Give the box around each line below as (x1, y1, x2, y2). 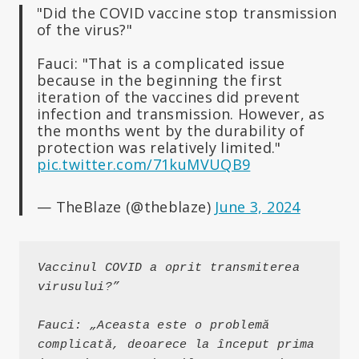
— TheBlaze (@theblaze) (37, 196, 216, 216)
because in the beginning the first (37, 70, 283, 90)
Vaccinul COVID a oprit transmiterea (37, 261, 301, 276)
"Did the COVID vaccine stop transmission (37, 2, 337, 22)
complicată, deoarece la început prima (37, 338, 315, 353)
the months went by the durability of (37, 120, 305, 140)
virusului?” (37, 280, 120, 295)
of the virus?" (37, 19, 133, 39)
